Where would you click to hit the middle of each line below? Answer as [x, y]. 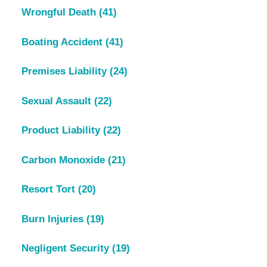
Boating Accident [63, 42]
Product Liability [62, 131]
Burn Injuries [54, 219]
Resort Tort [49, 190]
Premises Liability [65, 72]
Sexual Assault [58, 101]
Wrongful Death [60, 13]
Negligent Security [66, 249]
